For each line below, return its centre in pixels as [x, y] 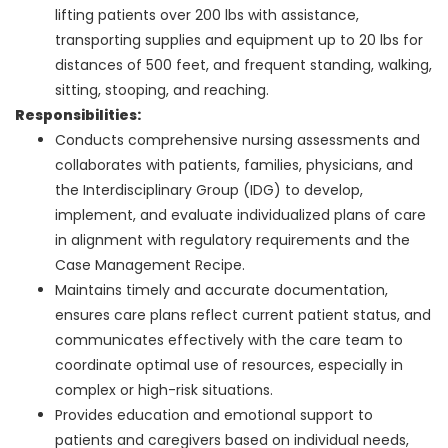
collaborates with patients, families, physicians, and [234, 165]
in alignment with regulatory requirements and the [232, 240]
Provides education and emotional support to [214, 415]
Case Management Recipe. [150, 265]
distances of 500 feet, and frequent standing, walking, [243, 65]
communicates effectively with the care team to [229, 340]
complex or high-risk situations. [164, 390]
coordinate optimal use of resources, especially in [229, 365]
